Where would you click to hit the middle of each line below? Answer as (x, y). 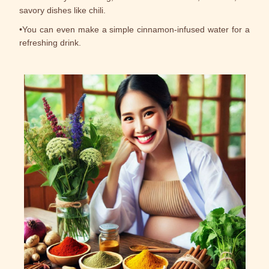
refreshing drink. (50, 43)
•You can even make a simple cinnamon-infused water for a (134, 29)
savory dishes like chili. (63, 10)
